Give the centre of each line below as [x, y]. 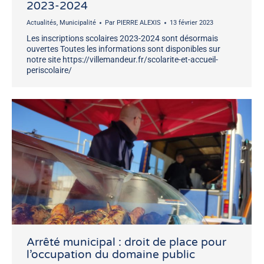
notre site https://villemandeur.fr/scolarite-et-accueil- [122, 60]
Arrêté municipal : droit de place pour [126, 242]
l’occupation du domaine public [111, 254]
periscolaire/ [49, 70]
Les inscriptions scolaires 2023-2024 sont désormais [122, 39]
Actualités [42, 23]
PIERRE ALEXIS [139, 23]
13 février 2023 [192, 23]
